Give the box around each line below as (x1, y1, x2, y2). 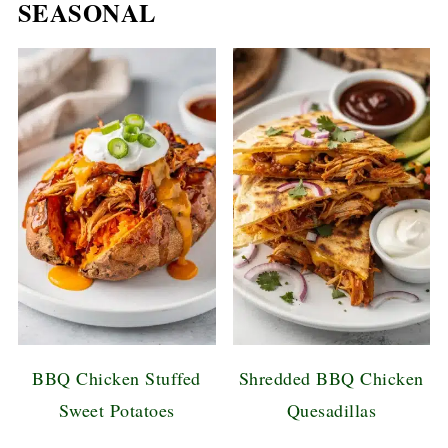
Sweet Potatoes (58, 397, 175, 422)
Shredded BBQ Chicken (238, 365, 424, 390)
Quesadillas (286, 397, 377, 422)
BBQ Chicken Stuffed (32, 365, 201, 390)
